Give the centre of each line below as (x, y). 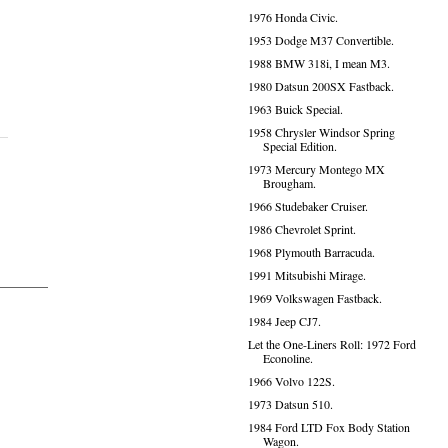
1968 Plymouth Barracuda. (311, 252)
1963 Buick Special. (295, 109)
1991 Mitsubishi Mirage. (306, 275)
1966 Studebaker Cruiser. (307, 206)
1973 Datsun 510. (290, 404)
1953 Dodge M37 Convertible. (320, 40)
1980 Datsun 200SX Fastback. (320, 86)
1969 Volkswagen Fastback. (314, 298)
